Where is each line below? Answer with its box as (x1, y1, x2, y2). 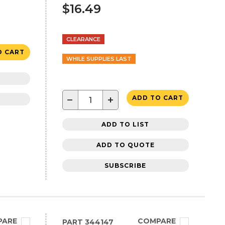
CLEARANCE (66, 36, 100, 43)
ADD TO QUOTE (96, 141, 155, 149)
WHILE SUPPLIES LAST (66, 55, 132, 62)
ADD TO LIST (101, 120, 150, 128)
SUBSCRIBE (104, 161, 147, 169)
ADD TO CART (132, 94, 183, 101)
